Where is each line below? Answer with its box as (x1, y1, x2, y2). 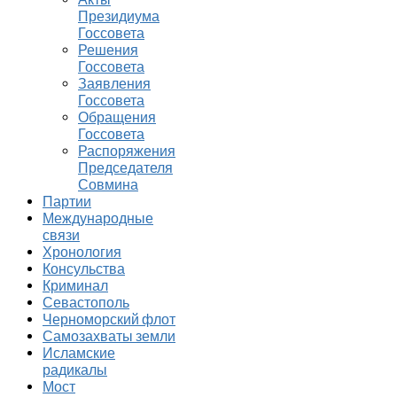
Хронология (43, 244, 121, 261)
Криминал (43, 277, 108, 294)
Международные (43, 210, 153, 227)
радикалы (43, 362, 107, 378)
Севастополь (43, 294, 129, 311)
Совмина (78, 176, 138, 193)
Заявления (78, 75, 151, 92)
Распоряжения (78, 143, 175, 160)
